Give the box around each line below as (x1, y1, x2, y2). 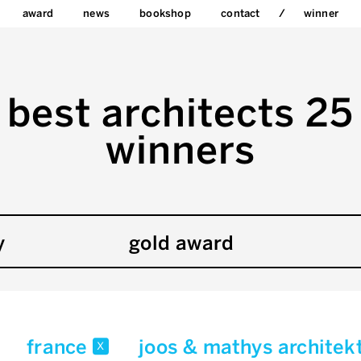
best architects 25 (7, 90, 354, 136)
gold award (128, 231, 234, 255)
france (27, 335, 93, 359)
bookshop (139, 7, 191, 19)
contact (221, 7, 260, 19)
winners (106, 127, 255, 173)
